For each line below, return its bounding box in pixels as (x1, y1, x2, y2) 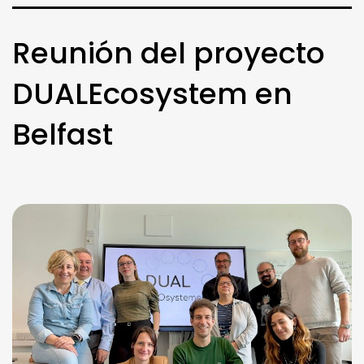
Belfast (12, 114, 113, 156)
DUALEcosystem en (12, 73, 292, 115)
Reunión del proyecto (12, 32, 325, 75)
